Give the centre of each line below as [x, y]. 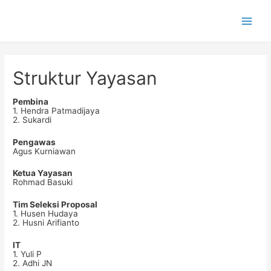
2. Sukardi [32, 119]
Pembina [31, 101]
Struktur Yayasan [85, 78]
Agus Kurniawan [44, 151]
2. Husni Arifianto [46, 223]
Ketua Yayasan [43, 173]
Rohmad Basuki [43, 182]
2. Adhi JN [33, 263]
